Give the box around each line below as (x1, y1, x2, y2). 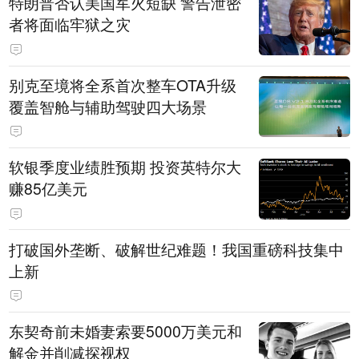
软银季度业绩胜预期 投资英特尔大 (9, 155, 242, 179)
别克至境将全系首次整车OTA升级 (9, 73, 237, 96)
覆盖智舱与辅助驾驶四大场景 (9, 95, 208, 118)
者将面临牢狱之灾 (9, 13, 131, 36)
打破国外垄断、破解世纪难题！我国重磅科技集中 (9, 237, 345, 260)
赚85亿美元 (9, 177, 88, 200)
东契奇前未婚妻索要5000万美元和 (9, 319, 243, 342)
